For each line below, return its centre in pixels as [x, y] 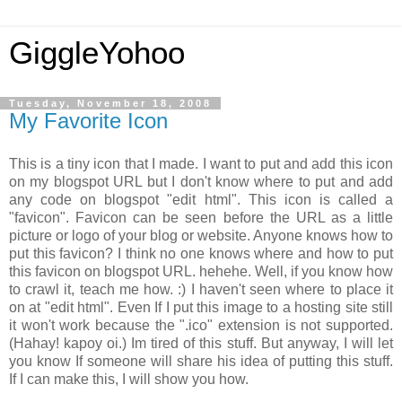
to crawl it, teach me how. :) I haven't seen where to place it [201, 289]
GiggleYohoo [97, 53]
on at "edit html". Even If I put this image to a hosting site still [201, 307]
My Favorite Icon [88, 121]
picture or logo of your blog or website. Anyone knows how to [201, 235]
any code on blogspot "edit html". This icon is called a [201, 199]
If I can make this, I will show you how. [129, 379]
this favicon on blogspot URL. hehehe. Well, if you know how [201, 271]
